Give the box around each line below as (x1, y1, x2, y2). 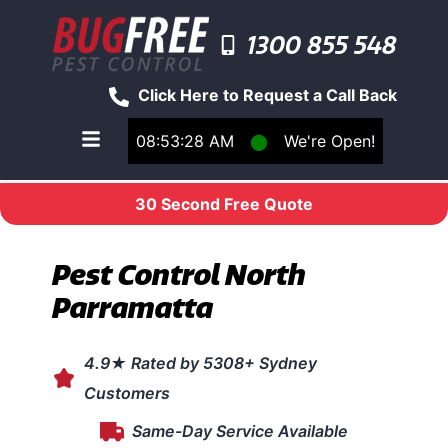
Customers (83, 383, 170, 403)
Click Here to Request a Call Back (137, 85, 397, 105)
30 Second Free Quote (135, 193, 313, 214)
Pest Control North (51, 257, 306, 292)
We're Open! (283, 131, 375, 151)
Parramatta (51, 290, 213, 325)
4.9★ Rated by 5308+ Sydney (83, 353, 317, 373)
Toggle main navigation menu (90, 151, 314, 171)
